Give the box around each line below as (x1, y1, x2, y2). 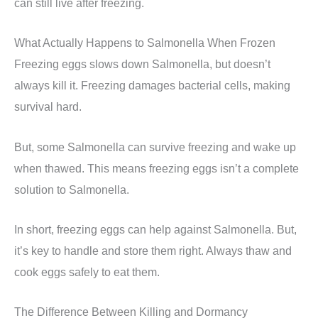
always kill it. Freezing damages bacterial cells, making (14, 79, 290, 92)
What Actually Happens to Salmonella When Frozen (14, 36, 275, 50)
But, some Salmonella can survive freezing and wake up (14, 140, 296, 153)
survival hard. (14, 100, 82, 114)
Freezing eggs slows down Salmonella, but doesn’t (14, 57, 270, 71)
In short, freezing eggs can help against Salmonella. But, (14, 222, 297, 236)
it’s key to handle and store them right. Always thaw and (14, 243, 292, 257)
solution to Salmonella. (14, 182, 129, 196)
